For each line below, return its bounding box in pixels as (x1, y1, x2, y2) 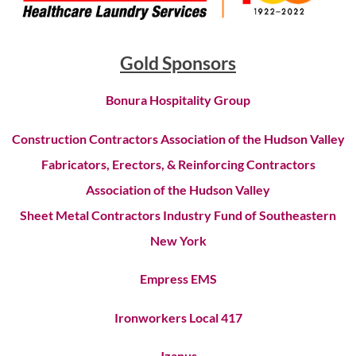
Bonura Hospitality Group (106, 92, 250, 108)
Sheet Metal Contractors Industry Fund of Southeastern (20, 207, 336, 222)
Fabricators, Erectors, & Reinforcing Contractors (41, 156, 315, 172)
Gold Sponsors (120, 51, 236, 74)
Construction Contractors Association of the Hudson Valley (11, 130, 345, 146)
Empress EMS (139, 271, 217, 287)
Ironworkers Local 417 (114, 309, 242, 325)
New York (149, 232, 207, 248)
